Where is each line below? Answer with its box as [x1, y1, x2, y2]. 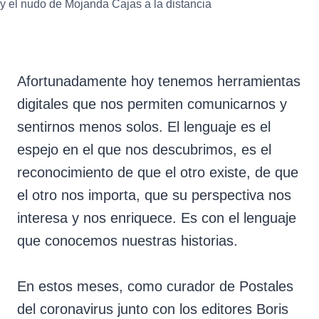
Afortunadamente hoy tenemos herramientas [17, 73, 300, 89]
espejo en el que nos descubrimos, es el [17, 141, 271, 157]
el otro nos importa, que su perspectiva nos [17, 187, 291, 203]
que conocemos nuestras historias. [17, 232, 238, 249]
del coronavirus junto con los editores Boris [17, 300, 288, 317]
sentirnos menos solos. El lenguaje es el [17, 118, 271, 135]
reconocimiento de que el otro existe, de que [17, 164, 298, 180]
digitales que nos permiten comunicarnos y [17, 95, 287, 112]
